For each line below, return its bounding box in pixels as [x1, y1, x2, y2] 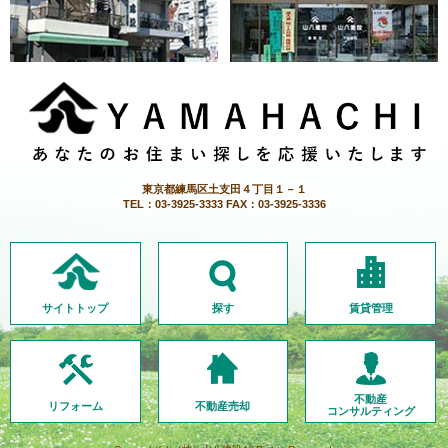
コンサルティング [326, 405, 415, 418]
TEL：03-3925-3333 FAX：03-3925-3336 [122, 198, 326, 211]
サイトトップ [42, 302, 109, 315]
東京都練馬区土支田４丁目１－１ [141, 183, 307, 196]
